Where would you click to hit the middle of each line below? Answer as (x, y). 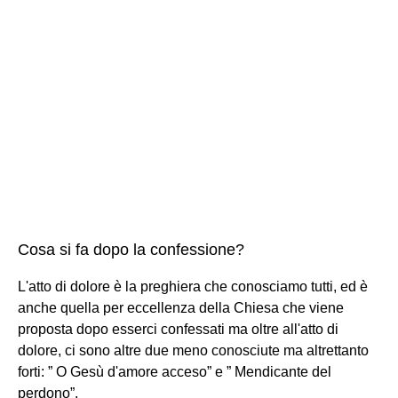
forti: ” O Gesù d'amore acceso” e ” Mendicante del (175, 371)
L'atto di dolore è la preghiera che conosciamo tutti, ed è (193, 286)
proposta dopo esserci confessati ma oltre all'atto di (178, 329)
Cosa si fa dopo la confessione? (131, 249)
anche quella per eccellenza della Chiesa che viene (181, 307)
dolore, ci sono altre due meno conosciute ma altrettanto (193, 350)
